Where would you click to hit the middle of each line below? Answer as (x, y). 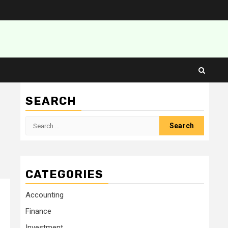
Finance (38, 211)
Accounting (45, 195)
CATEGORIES (64, 175)
